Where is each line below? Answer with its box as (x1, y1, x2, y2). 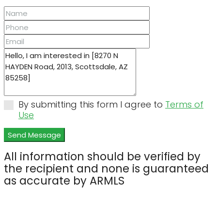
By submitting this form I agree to (18, 98, 165, 110)
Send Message (8, 129, 61, 140)
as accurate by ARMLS (4, 173, 124, 189)
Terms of (165, 98, 203, 110)
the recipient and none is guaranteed (4, 161, 209, 177)
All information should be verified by (4, 149, 201, 165)
